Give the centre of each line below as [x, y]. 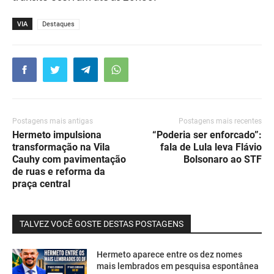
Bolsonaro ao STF [223, 159]
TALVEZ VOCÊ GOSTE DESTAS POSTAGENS [102, 224]
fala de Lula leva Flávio [211, 147]
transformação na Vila [61, 147]
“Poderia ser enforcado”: [207, 135]
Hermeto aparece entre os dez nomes [170, 254]
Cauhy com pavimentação [69, 159]
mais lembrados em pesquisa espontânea [178, 266]
